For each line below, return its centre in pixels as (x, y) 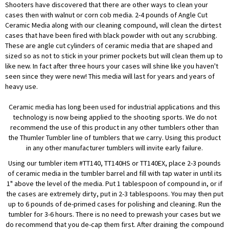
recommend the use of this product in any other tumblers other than (114, 128)
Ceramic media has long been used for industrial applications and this (114, 107)
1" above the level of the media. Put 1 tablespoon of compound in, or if (114, 184)
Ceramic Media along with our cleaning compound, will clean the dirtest (113, 25)
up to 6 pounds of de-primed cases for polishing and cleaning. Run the (114, 204)
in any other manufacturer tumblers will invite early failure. (114, 148)
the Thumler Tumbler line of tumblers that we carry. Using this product (114, 138)
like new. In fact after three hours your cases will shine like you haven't (112, 66)
